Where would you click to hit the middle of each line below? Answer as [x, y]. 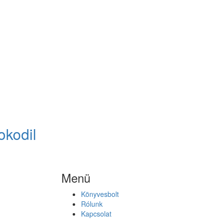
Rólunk [92, 204]
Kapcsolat [96, 213]
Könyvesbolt [100, 194]
